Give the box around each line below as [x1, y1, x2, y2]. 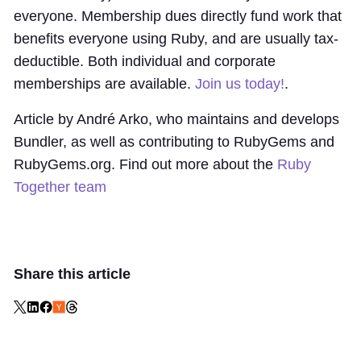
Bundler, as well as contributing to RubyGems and [14, 134, 334, 150]
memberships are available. [14, 76, 195, 92]
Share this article [14, 266, 131, 282]
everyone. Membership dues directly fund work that [14, 8, 342, 24]
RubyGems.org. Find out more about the [14, 156, 277, 172]
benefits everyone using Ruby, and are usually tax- [14, 31, 338, 47]
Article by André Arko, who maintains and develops [14, 111, 339, 127]
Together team [14, 179, 106, 195]
